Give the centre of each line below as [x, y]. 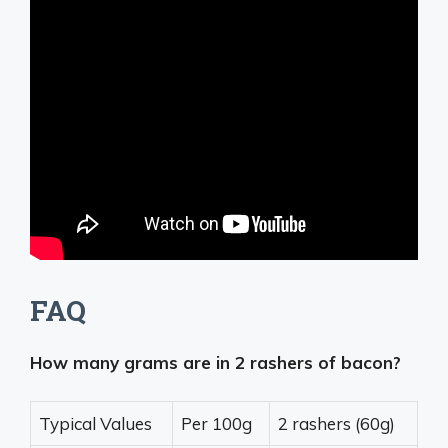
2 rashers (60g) [336, 424]
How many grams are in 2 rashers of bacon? [215, 362]
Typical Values [95, 424]
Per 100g [216, 424]
